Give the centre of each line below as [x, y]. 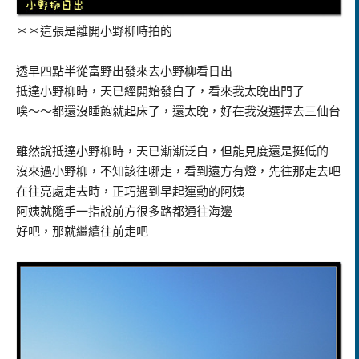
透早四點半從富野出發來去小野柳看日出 [124, 71]
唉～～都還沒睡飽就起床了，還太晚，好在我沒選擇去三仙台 [178, 111]
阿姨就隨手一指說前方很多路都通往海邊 [124, 211]
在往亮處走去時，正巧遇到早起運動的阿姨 [130, 191]
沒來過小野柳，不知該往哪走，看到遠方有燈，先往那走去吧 [178, 171]
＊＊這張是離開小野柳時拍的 [94, 31]
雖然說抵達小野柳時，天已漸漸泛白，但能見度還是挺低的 [172, 151]
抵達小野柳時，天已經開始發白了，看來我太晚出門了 [160, 91]
